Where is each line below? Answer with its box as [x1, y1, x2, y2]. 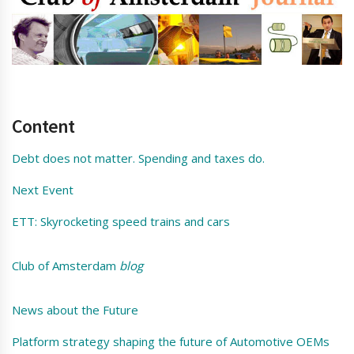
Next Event [12, 182, 73, 198]
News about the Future [12, 302, 138, 318]
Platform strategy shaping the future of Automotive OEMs [12, 333, 330, 350]
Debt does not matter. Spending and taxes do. [12, 150, 265, 167]
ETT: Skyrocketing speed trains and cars [12, 213, 230, 230]
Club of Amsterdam [12, 258, 119, 274]
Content [12, 114, 74, 139]
